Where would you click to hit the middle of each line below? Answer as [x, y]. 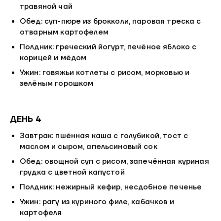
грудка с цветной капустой [72, 173]
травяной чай [46, 7]
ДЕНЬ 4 [26, 119]
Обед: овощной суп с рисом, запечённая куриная [114, 162]
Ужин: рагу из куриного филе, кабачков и [97, 202]
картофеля [41, 213]
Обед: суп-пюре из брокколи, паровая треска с [110, 22]
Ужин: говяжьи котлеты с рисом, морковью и [105, 73]
